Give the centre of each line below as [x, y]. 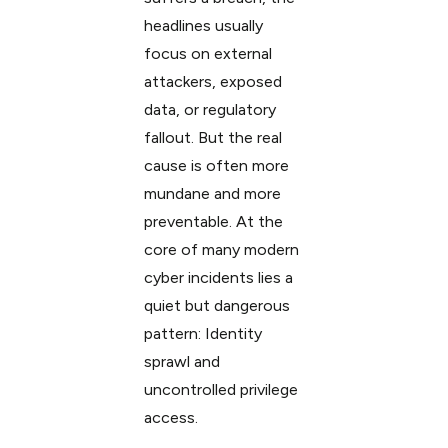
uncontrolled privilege [220, 389]
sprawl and [181, 361]
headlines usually [203, 25]
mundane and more [212, 193]
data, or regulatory [209, 109]
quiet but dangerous [216, 305]
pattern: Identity [202, 333]
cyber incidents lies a [218, 277]
